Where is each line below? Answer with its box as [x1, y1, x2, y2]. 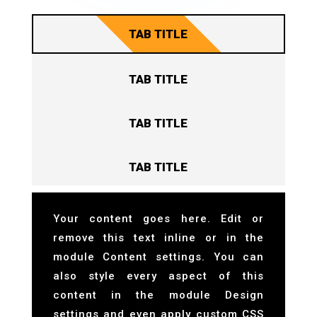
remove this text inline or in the [52, 231, 265, 245]
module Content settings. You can [52, 250, 265, 264]
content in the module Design [52, 289, 265, 302]
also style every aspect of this [52, 270, 265, 283]
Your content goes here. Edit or [52, 212, 265, 226]
